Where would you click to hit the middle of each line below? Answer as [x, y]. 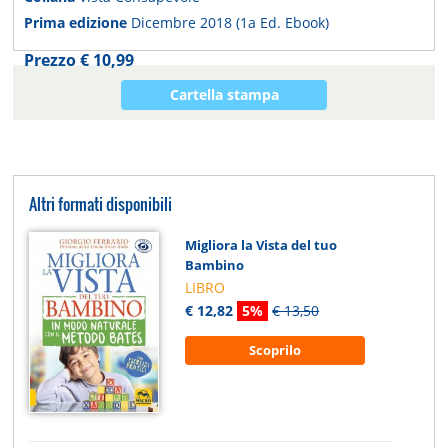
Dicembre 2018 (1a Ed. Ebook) [230, 23]
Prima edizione [78, 23]
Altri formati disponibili [101, 204]
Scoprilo [275, 349]
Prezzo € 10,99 [79, 60]
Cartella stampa [224, 95]
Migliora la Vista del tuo [261, 245]
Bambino [215, 265]
